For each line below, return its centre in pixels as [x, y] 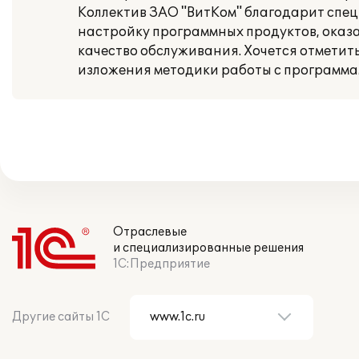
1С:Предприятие [161, 264]
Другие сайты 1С [61, 317]
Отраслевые [150, 232]
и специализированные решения [208, 248]
